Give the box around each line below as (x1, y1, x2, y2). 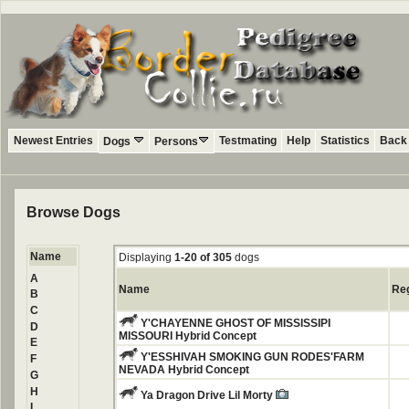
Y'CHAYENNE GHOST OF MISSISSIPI (141, 317, 330, 330)
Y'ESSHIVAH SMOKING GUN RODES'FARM (141, 351, 364, 363)
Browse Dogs (26, 204, 121, 220)
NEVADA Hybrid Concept (119, 363, 249, 376)
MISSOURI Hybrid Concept (119, 330, 257, 342)
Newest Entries (14, 134, 93, 147)
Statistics (320, 134, 370, 147)
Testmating (219, 134, 277, 147)
